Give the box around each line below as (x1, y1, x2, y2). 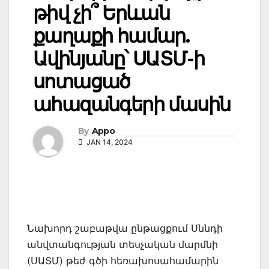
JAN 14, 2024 (85, 137, 133, 147)
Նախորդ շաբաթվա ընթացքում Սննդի (27, 222, 223, 234)
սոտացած (33, 70, 130, 94)
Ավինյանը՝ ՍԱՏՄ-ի (33, 47, 205, 71)
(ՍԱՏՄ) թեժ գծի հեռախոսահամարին (27, 254, 219, 267)
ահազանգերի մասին (33, 92, 231, 116)
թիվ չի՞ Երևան (33, 1, 170, 25)
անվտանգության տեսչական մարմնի (27, 238, 218, 250)
